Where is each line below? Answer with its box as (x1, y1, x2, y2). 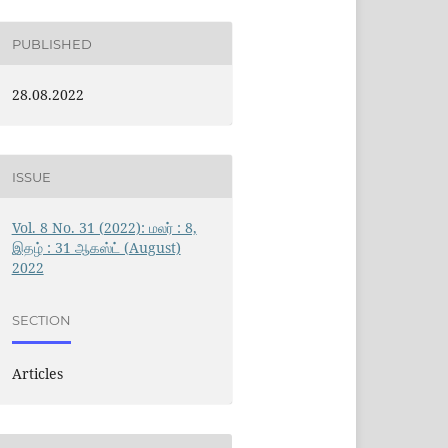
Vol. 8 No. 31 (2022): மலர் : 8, (11, 218, 197, 238)
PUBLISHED (11, 35, 92, 52)
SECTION (11, 311, 71, 328)
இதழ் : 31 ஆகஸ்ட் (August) (11, 238, 181, 258)
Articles (11, 364, 63, 384)
